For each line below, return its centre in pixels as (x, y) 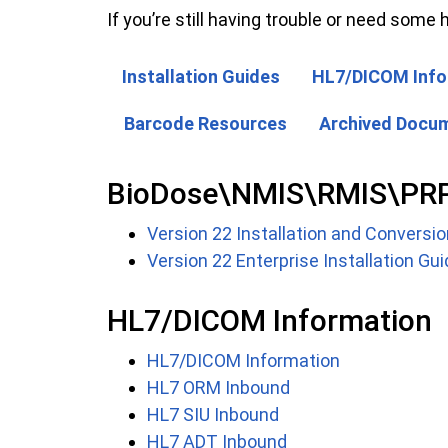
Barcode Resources (205, 124)
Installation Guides (201, 77)
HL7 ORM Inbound (218, 388)
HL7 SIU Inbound (213, 415)
